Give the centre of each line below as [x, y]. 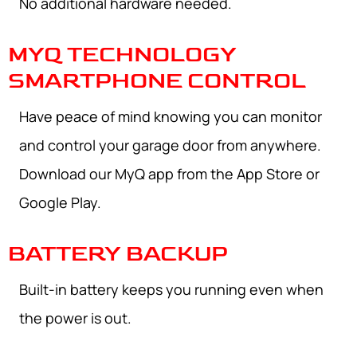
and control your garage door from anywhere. [170, 145]
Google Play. [60, 203]
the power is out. [75, 318]
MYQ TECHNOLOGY [122, 55]
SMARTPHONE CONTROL [157, 81]
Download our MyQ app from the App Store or [169, 174]
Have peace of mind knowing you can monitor [171, 117]
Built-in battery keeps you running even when [171, 290]
